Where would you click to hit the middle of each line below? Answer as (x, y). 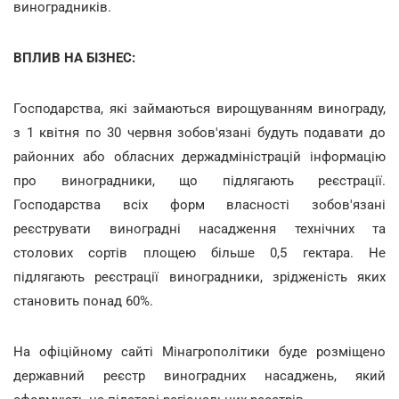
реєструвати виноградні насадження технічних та (199, 228)
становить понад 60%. (83, 301)
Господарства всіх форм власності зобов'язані (199, 204)
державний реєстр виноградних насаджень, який (199, 375)
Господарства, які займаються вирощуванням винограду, (199, 108)
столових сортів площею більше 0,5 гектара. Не (199, 252)
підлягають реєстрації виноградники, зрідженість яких (199, 277)
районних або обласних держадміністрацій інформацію (199, 156)
